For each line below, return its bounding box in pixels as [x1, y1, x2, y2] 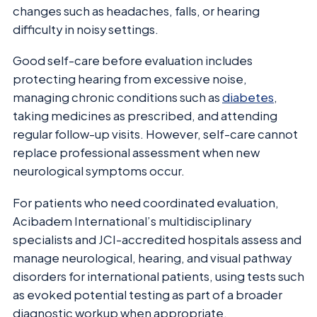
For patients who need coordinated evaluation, [13, 195, 279, 210]
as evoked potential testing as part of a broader [13, 287, 282, 302]
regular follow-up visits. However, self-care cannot [13, 127, 298, 142]
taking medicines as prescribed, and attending [13, 108, 277, 124]
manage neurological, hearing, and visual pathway [13, 250, 292, 265]
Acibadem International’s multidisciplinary [13, 213, 251, 229]
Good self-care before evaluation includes [13, 53, 253, 69]
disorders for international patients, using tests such [13, 268, 304, 284]
